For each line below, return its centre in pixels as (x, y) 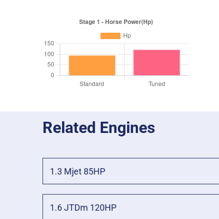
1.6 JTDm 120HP (83, 207)
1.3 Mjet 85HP (77, 171)
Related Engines (99, 127)
